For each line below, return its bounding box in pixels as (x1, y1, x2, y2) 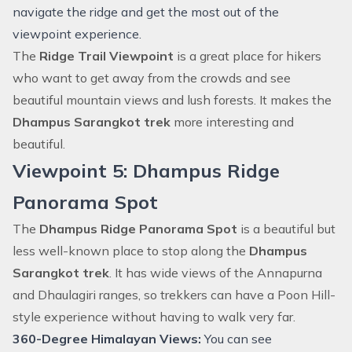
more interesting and (174, 114, 294, 130)
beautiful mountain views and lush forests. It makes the (13, 92, 332, 108)
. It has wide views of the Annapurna (109, 265, 322, 280)
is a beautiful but (240, 221, 335, 236)
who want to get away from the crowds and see (13, 70, 291, 86)
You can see (201, 331, 272, 346)
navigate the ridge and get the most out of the (13, 4, 279, 20)
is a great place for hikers (177, 48, 321, 64)
